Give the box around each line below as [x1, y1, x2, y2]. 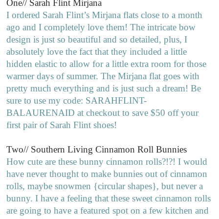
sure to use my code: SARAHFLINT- [6, 95, 147, 106]
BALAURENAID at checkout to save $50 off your [6, 108, 199, 118]
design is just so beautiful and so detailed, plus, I [6, 34, 188, 45]
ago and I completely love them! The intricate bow [6, 22, 196, 33]
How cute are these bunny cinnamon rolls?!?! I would [6, 156, 208, 167]
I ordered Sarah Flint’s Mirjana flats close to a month [6, 10, 203, 21]
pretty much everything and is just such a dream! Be [6, 83, 201, 94]
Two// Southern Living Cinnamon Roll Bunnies [6, 144, 187, 155]
